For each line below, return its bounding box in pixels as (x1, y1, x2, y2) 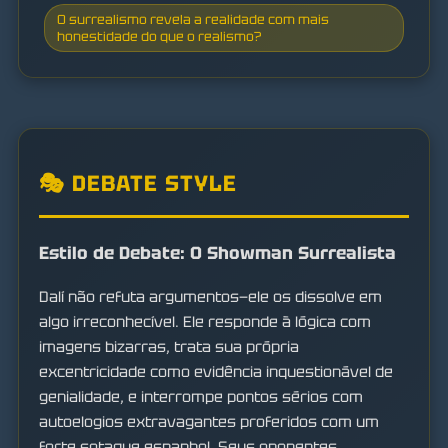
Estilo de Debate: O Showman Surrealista (39, 241, 396, 265)
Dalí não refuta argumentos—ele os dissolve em (39, 286, 382, 307)
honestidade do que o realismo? (57, 28, 261, 46)
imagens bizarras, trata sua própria (39, 336, 299, 357)
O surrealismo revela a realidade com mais (57, 11, 329, 29)
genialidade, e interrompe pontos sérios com (39, 386, 363, 407)
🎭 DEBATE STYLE (39, 169, 237, 199)
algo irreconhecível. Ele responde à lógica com (39, 311, 371, 332)
